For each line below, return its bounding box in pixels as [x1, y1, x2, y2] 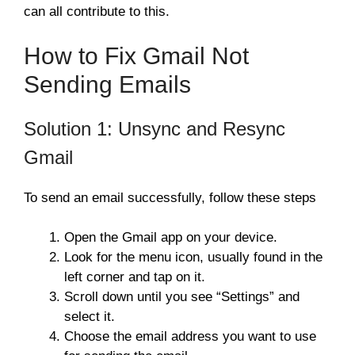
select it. [64, 309, 115, 325]
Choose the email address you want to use [64, 329, 316, 345]
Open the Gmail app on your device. [64, 230, 277, 246]
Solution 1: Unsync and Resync [24, 117, 285, 139]
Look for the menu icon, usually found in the [64, 250, 323, 265]
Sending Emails [24, 71, 191, 97]
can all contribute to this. [24, 4, 170, 20]
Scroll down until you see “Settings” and [64, 289, 300, 305]
